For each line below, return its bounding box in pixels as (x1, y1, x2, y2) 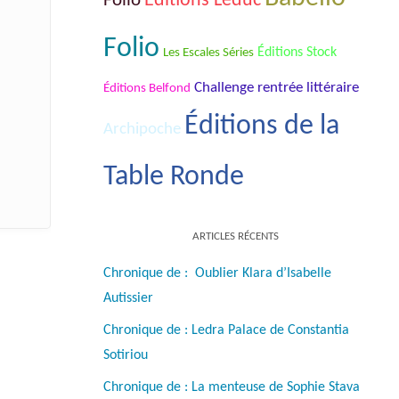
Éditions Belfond (103, 81, 191, 95)
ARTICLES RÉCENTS (191, 230, 279, 242)
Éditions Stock (257, 45, 337, 60)
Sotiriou (103, 347, 148, 362)
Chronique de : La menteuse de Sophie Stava (103, 379, 360, 395)
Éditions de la (184, 111, 339, 141)
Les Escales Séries (163, 45, 254, 60)
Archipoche (103, 120, 181, 138)
